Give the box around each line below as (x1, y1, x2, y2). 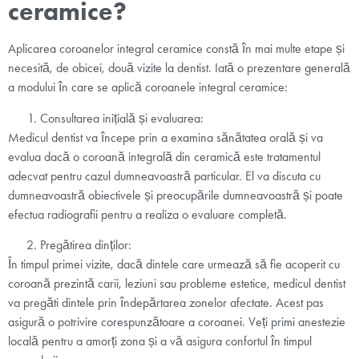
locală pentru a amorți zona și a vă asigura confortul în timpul (8, 333, 312, 349)
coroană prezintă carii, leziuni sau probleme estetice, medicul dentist (8, 275, 345, 291)
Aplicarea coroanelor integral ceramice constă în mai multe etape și (8, 41, 345, 57)
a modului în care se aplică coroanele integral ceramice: (8, 79, 288, 95)
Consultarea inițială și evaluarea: (40, 110, 204, 126)
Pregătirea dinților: (40, 236, 131, 252)
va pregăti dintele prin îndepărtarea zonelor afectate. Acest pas (8, 294, 324, 310)
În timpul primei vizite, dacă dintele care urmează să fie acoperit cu (8, 256, 340, 272)
